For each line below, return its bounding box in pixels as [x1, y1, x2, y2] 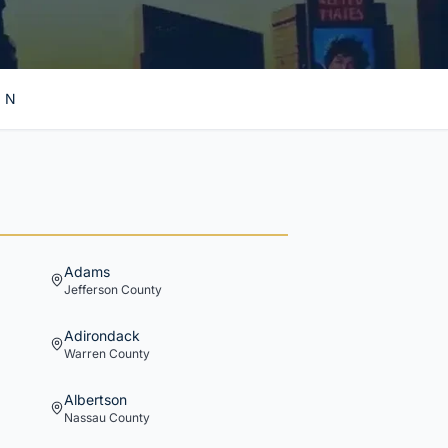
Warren [64, 346, 106, 361]
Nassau [64, 410, 106, 425]
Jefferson [64, 282, 118, 297]
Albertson [64, 391, 127, 408]
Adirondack [64, 327, 140, 344]
